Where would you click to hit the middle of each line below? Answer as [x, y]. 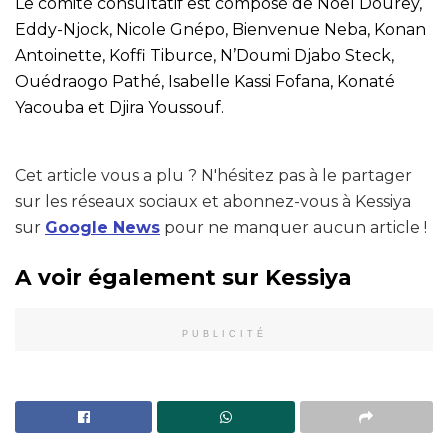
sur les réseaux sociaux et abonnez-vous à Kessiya [213, 201]
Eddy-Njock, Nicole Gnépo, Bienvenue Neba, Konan [220, 29]
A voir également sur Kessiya [183, 277]
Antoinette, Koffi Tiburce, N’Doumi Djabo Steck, [204, 55]
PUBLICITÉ [224, 334]
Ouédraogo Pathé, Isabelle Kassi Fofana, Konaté [205, 81]
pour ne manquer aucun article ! [293, 227]
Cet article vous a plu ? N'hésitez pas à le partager [213, 175]
